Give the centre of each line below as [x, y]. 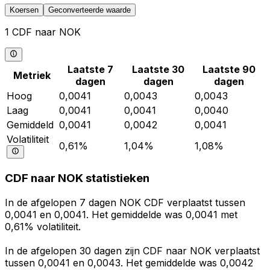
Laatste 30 [158, 69]
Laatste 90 [229, 69]
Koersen [24, 10]
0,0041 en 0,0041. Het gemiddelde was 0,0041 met [121, 215]
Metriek [32, 75]
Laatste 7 [90, 69]
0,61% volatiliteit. [43, 227]
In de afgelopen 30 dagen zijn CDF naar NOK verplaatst [132, 251]
